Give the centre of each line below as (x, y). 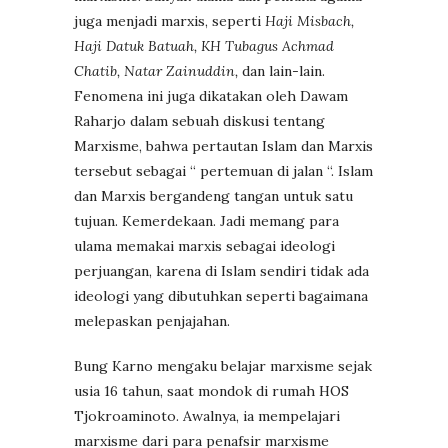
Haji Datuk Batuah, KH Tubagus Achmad (204, 45)
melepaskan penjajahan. (152, 320)
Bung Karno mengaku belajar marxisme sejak (223, 365)
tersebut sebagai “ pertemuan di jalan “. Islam (223, 170)
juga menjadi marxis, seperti (169, 20)
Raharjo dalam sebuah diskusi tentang (199, 120)
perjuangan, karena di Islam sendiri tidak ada (221, 270)
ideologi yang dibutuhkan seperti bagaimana (221, 295)
